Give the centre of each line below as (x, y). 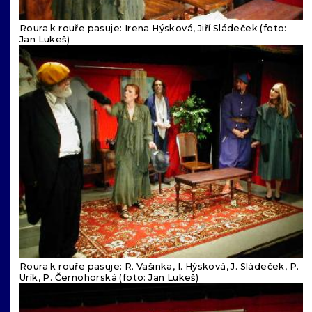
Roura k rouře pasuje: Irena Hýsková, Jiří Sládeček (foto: (153, 28)
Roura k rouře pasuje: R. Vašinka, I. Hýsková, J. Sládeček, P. (159, 266)
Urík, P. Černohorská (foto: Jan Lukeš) (109, 277)
